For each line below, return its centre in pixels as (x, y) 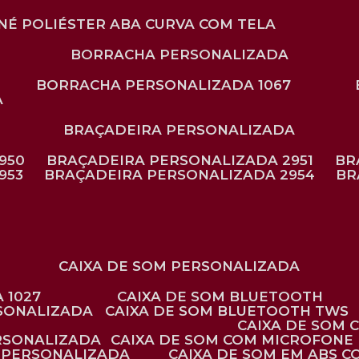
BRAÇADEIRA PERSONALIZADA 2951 (185, 160)
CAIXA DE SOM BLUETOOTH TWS (232, 311)
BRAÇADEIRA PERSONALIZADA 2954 (184, 175)
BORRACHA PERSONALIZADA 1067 (169, 85)
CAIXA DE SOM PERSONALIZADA (184, 266)
